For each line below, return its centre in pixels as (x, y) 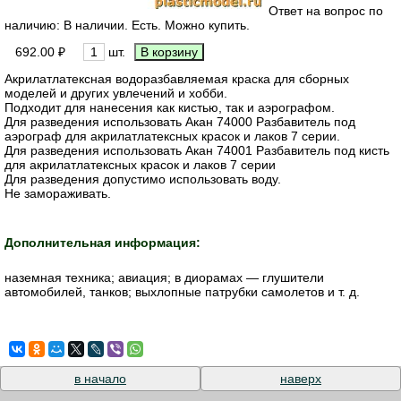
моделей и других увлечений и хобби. (116, 93)
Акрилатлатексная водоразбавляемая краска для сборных (177, 78)
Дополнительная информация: (102, 242)
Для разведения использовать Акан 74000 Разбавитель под (180, 121)
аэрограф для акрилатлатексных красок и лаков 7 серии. (172, 136)
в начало (100, 379)
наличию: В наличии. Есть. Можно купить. (127, 25)
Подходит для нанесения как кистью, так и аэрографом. (170, 107)
